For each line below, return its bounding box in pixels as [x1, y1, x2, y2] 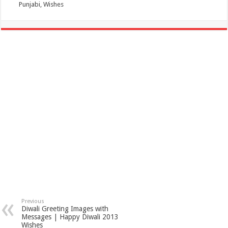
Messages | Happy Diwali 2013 [21, 212, 119, 221]
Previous [21, 197, 45, 205]
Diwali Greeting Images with [21, 204, 109, 213]
